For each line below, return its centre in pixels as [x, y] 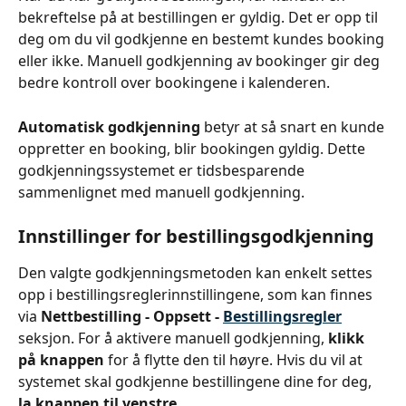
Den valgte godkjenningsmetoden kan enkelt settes [197, 273]
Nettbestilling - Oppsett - [132, 317]
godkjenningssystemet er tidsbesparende [163, 170]
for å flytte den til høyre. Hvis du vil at [235, 360]
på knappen [61, 360]
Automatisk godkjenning [109, 126]
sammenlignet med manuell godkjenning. [161, 192]
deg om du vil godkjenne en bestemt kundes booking [203, 39]
